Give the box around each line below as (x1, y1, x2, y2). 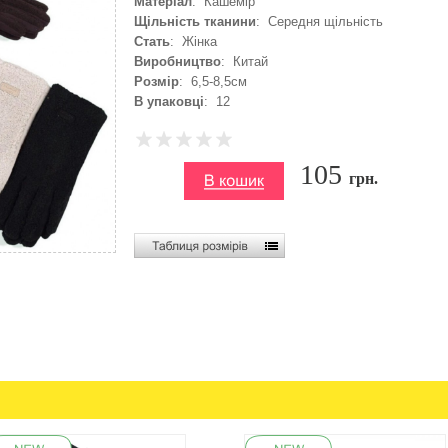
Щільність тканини (134, 14, 256, 29)
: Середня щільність (256, 14, 383, 29)
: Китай (221, 54, 268, 69)
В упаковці (134, 94, 204, 109)
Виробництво (134, 54, 221, 69)
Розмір (134, 74, 179, 89)
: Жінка (170, 34, 217, 49)
